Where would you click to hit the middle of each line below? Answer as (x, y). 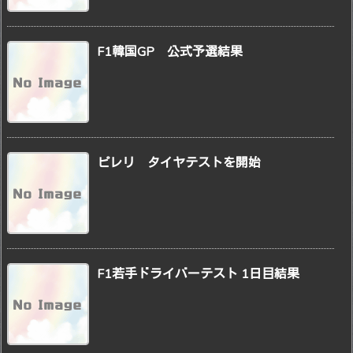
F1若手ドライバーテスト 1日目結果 (198, 274)
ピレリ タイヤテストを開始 (179, 163)
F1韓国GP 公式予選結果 (170, 52)
